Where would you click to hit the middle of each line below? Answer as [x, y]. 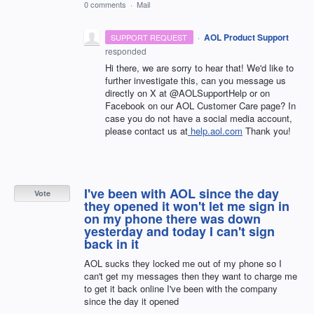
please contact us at [146, 131]
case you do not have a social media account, [199, 118]
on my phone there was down [172, 219]
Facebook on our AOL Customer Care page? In [200, 105]
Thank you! [267, 131]
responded [126, 51]
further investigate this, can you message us [196, 80]
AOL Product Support [246, 37]
